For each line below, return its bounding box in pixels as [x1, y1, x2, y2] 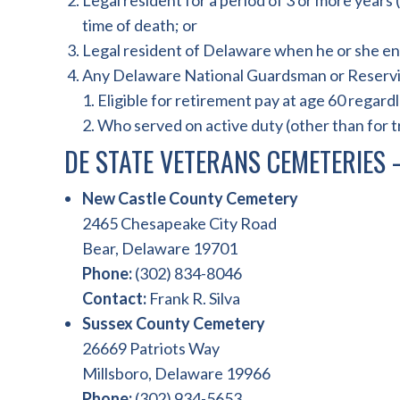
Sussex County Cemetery [82, 313, 265, 333]
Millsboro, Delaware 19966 [82, 363, 271, 383]
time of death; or [82, 15, 197, 35]
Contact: [82, 288, 146, 308]
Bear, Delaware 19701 [82, 238, 237, 258]
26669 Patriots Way [82, 338, 220, 358]
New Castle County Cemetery [82, 188, 298, 208]
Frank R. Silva [146, 288, 240, 308]
